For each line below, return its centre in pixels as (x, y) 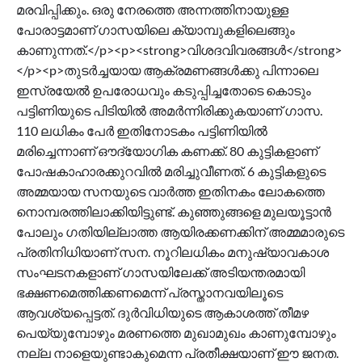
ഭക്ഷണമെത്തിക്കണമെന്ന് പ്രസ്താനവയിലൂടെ (149, 293)
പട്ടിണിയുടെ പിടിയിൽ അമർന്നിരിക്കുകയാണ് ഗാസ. (169, 111)
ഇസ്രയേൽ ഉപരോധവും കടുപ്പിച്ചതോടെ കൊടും (164, 90)
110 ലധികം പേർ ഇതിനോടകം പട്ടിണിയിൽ (142, 131)
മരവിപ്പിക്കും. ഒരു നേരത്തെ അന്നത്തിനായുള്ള (152, 10)
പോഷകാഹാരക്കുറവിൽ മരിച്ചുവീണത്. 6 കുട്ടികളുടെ (171, 171)
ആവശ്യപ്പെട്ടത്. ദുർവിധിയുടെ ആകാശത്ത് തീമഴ (162, 313)
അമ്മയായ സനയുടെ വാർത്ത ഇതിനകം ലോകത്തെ (170, 192)
